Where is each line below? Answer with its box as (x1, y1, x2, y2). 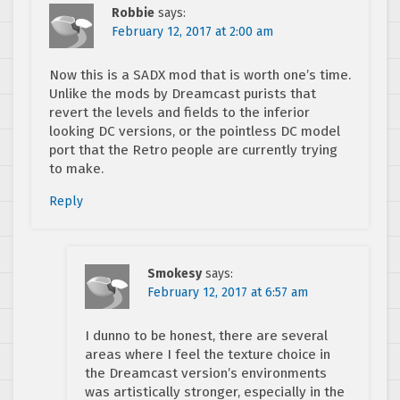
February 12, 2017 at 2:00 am (112, 24, 273, 40)
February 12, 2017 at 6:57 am (147, 285, 308, 301)
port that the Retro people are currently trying (49, 142, 337, 159)
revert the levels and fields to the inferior (49, 104, 310, 121)
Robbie (112, 5, 154, 21)
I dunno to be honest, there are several (85, 328, 328, 345)
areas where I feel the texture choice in (85, 346, 330, 363)
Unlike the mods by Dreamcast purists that (49, 86, 316, 103)
